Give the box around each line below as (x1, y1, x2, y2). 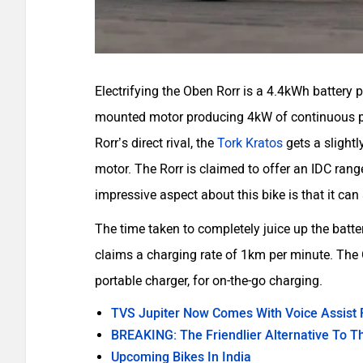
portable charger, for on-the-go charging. (95, 272, 322, 288)
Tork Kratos (217, 135, 283, 151)
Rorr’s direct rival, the (95, 135, 217, 151)
